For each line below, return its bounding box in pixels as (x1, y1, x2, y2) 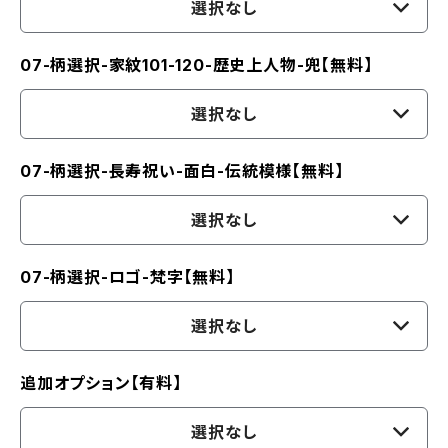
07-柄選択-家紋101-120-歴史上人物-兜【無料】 (20, 55, 373, 75)
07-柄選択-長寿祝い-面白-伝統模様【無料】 (20, 161, 344, 181)
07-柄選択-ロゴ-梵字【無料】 (20, 267, 235, 287)
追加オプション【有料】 (20, 373, 182, 393)
